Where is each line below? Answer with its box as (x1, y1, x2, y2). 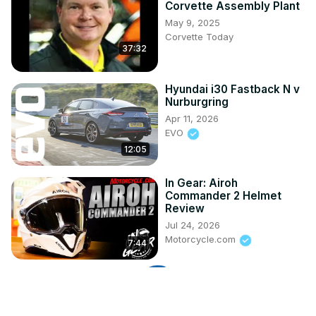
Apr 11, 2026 (165, 113, 219, 125)
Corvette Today (165, 31, 233, 43)
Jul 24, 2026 (165, 219, 220, 231)
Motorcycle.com (165, 233, 238, 245)
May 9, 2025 (165, 17, 220, 29)
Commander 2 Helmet (165, 189, 281, 203)
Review (165, 202, 205, 216)
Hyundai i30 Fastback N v (165, 83, 300, 97)
